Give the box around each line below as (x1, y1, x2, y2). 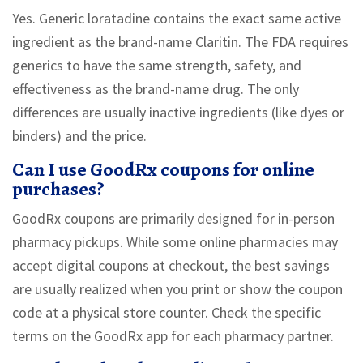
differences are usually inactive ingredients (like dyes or (12, 103, 344, 122)
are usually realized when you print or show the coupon (12, 280, 343, 299)
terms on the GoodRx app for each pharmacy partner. (12, 327, 334, 346)
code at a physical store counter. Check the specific (12, 303, 321, 322)
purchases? (12, 176, 105, 203)
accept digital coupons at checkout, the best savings (12, 256, 330, 275)
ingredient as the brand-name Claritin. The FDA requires (12, 32, 348, 52)
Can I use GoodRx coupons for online (12, 156, 314, 183)
